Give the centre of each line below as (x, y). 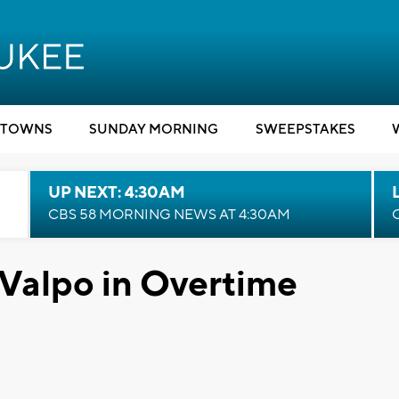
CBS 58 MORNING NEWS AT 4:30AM (169, 215)
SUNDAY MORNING (154, 130)
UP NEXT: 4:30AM (116, 193)
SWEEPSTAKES (305, 130)
